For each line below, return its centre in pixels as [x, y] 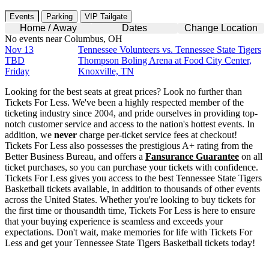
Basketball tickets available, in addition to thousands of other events [132, 189]
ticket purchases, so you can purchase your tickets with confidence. [131, 167]
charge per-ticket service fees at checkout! [157, 134]
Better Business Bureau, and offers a [75, 156]
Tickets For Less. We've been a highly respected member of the [124, 102]
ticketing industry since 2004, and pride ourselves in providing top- [131, 113]
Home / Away [48, 28]
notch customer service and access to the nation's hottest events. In [130, 124]
